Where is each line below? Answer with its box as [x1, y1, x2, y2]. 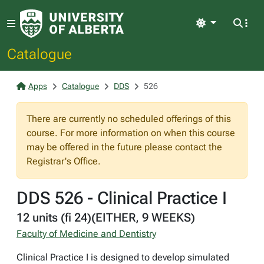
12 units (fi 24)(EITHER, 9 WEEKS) [16, 210, 195, 225]
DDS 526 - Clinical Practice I [16, 188, 227, 208]
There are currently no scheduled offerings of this [27, 113, 231, 124]
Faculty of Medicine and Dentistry [16, 228, 156, 239]
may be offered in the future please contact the [27, 141, 222, 153]
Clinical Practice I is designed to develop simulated [16, 252, 229, 263]
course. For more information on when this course [27, 127, 235, 138]
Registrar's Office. [27, 156, 101, 167]
